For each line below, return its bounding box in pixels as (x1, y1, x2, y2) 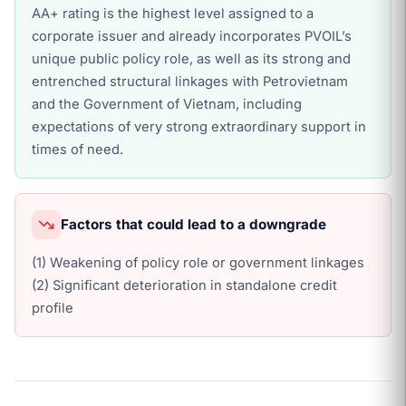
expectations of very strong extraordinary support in (32, 119, 366, 135)
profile (32, 300, 73, 316)
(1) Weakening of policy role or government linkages (32, 255, 364, 271)
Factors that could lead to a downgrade (61, 216, 326, 233)
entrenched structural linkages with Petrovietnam (32, 73, 348, 90)
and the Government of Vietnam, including (32, 96, 302, 112)
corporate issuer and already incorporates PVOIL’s (32, 28, 352, 44)
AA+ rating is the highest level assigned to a (32, 5, 314, 22)
